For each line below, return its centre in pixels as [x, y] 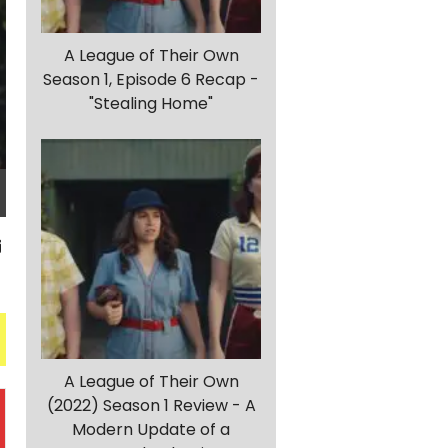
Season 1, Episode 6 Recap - [151, 80]
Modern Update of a [151, 430]
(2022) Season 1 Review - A [151, 406]
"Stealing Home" [151, 104]
